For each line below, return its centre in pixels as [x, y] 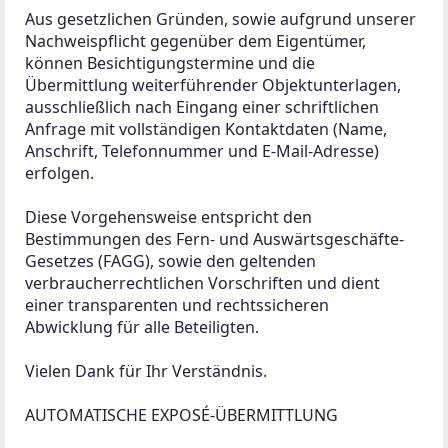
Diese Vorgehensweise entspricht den [170, 216]
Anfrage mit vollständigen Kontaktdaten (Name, [208, 128]
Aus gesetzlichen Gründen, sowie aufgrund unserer [222, 18]
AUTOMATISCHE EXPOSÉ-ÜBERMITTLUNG [181, 414]
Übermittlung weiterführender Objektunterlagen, [215, 84]
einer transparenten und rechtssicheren [179, 304]
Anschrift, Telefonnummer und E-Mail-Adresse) [204, 150]
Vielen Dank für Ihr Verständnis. [146, 370]
